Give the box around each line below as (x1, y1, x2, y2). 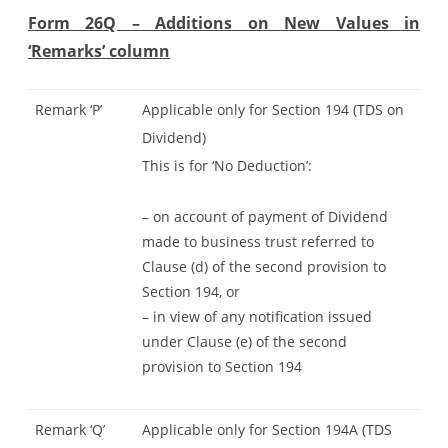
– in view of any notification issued (142, 306, 372, 326)
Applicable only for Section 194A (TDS (142, 419, 392, 439)
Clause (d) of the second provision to (142, 256, 386, 276)
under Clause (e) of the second (142, 331, 347, 351)
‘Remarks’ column (28, 39, 170, 62)
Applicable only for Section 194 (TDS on (142, 99, 404, 119)
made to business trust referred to (142, 231, 374, 251)
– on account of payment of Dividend (142, 206, 388, 226)
